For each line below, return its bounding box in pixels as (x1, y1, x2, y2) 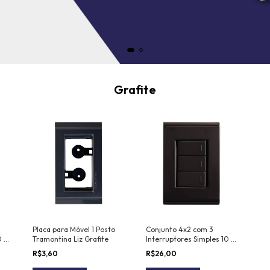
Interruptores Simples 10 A (145, 234, 236, 244)
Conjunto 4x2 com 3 (145, 225, 213, 234)
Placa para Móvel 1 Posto (33, 225, 115, 234)
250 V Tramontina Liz (145, 244, 218, 254)
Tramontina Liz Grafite (33, 234, 108, 244)
